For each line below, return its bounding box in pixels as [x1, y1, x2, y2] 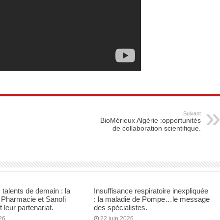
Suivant [183, 110, 201, 116]
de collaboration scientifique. [112, 124, 201, 132]
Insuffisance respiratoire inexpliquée [93, 186, 208, 195]
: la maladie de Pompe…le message [93, 194, 210, 203]
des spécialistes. [93, 203, 147, 212]
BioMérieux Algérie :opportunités [100, 116, 201, 124]
